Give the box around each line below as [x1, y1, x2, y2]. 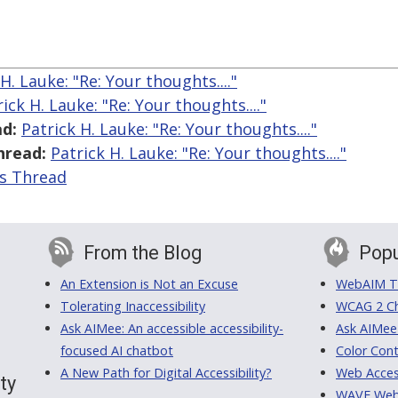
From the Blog [84, 242, 202, 265]
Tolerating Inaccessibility [60, 298, 205, 315]
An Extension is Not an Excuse [60, 275, 238, 293]
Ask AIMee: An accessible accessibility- [60, 320, 283, 338]
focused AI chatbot [60, 342, 173, 360]
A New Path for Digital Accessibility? [60, 364, 272, 382]
